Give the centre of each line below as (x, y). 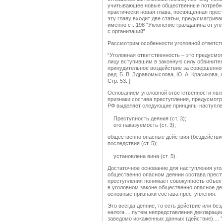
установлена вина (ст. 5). (142, 156)
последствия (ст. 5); (133, 143)
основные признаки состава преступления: (162, 194)
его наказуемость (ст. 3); (142, 125)
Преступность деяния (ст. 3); (147, 119)
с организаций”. (127, 31)
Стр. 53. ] (119, 81)
